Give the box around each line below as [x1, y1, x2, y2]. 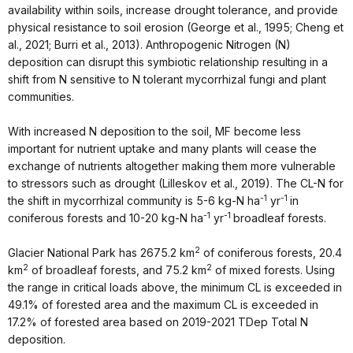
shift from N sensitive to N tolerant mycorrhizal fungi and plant [8, 72, 326, 87]
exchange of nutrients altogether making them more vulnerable [8, 159, 336, 173]
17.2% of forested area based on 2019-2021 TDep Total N [8, 315, 308, 329]
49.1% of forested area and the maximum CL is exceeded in [8, 298, 318, 312]
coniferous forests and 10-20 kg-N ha [8, 211, 203, 225]
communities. [8, 90, 74, 104]
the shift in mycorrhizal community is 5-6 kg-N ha [8, 194, 260, 208]
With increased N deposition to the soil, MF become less [8, 124, 301, 139]
